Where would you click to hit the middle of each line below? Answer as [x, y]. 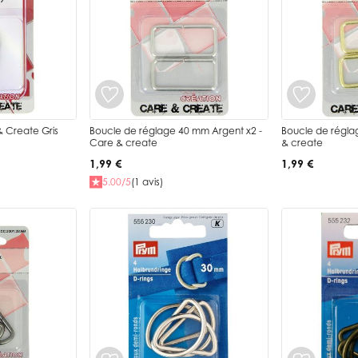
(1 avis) [147, 182]
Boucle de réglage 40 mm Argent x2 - [176, 130]
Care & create [123, 142]
